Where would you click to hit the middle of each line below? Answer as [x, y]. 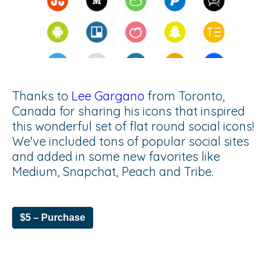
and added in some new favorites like [116, 156]
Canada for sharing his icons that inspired [129, 111]
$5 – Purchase [53, 217]
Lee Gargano [108, 96]
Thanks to [42, 96]
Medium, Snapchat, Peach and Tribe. [113, 171]
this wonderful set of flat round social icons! [133, 126]
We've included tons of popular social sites [131, 141]
